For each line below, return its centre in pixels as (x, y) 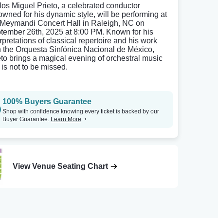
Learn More (66, 119)
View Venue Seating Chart (61, 166)
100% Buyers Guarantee (47, 101)
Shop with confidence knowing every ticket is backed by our (81, 111)
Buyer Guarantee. (27, 119)
